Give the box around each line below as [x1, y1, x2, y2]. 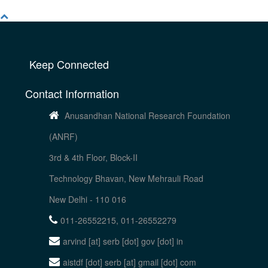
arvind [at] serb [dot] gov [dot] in [63, 235, 183, 247]
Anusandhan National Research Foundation [65, 109, 230, 121]
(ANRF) [49, 130, 78, 142]
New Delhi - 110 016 [49, 193, 126, 205]
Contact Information [25, 86, 119, 101]
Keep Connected [29, 56, 109, 72]
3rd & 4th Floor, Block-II [49, 151, 138, 163]
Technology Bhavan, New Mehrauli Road [49, 172, 203, 184]
